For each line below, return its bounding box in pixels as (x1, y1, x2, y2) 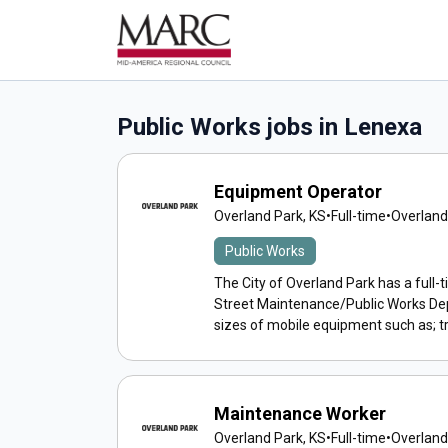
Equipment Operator (214, 181, 382, 202)
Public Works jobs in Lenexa (117, 113, 422, 141)
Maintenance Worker (214, 403, 386, 424)
